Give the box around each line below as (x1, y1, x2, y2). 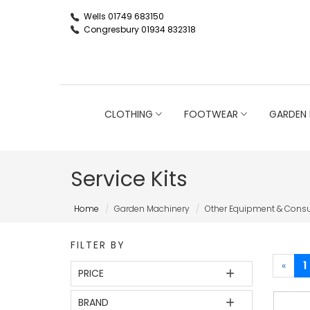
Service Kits (71, 165, 188, 194)
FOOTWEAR (183, 107, 241, 121)
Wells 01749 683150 (84, 10, 164, 22)
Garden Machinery (114, 203, 190, 215)
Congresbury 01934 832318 (84, 23, 196, 35)
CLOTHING (104, 107, 156, 121)
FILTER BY (71, 238, 125, 252)
